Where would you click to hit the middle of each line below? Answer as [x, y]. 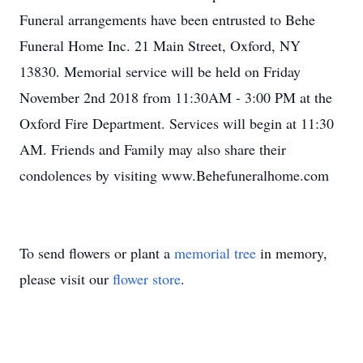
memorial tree [215, 253]
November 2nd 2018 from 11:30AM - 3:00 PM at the [176, 97]
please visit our [66, 279]
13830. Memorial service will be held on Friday [160, 71]
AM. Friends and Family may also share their [153, 149]
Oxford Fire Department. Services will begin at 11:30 [177, 123]
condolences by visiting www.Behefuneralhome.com [174, 175]
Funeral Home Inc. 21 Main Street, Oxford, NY [160, 45]
